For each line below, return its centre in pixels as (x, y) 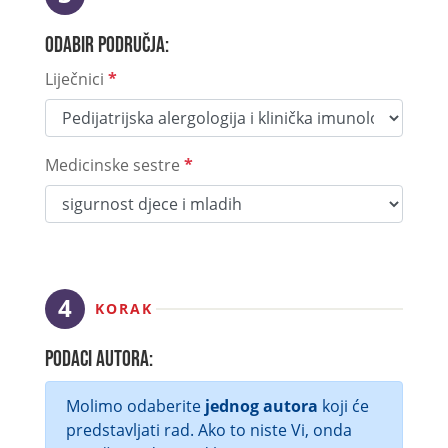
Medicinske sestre (114, 165)
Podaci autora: (98, 359)
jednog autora (261, 406)
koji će (343, 406)
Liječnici (76, 79)
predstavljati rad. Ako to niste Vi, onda (208, 430)
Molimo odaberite (135, 406)
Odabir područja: (106, 45)
